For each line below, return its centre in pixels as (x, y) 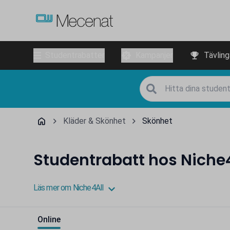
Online (49, 219)
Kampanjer (154, 55)
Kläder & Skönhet (94, 121)
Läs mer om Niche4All (68, 188)
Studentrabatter (75, 55)
